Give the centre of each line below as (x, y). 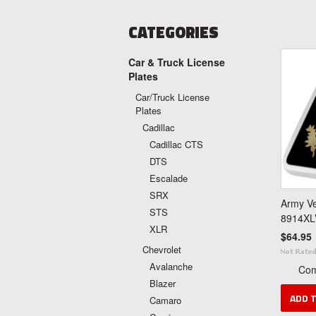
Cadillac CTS (176, 144)
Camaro (165, 300)
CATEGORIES (174, 32)
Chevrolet (162, 249)
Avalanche (171, 266)
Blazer (163, 283)
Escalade (169, 178)
